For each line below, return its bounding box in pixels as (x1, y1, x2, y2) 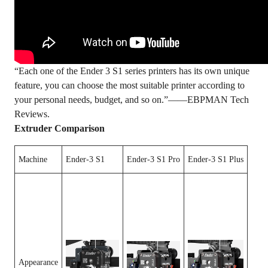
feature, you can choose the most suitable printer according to (14, 80, 245, 90)
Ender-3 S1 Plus (188, 155, 243, 164)
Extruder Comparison (14, 123, 105, 133)
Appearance (19, 258, 58, 267)
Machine (19, 155, 47, 164)
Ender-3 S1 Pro (127, 155, 180, 164)
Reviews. (14, 109, 50, 119)
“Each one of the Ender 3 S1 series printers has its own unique (14, 66, 249, 76)
